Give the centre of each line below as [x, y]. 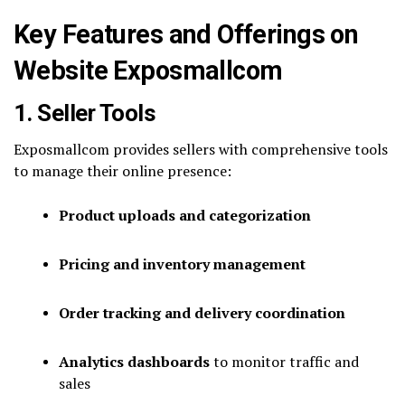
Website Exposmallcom [148, 70]
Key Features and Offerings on [186, 34]
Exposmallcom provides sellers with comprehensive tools [201, 149]
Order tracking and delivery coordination [202, 312]
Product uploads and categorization [185, 215]
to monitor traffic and [284, 361]
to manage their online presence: [122, 170]
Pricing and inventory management [182, 264]
